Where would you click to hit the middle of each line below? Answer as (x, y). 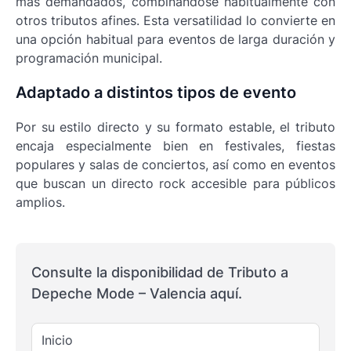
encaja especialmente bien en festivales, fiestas (175, 146)
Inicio (57, 340)
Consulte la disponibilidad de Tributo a (160, 273)
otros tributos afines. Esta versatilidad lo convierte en (175, 21)
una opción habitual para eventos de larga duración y (175, 40)
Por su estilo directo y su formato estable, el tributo (175, 127)
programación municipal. (89, 58)
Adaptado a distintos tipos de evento (156, 93)
